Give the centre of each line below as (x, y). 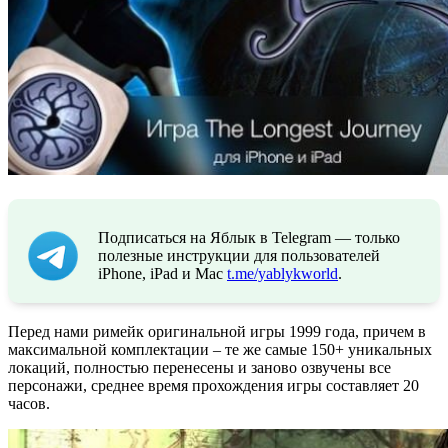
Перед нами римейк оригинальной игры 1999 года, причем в (217, 331)
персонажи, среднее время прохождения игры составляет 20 (213, 385)
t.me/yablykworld (282, 273)
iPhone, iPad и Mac (162, 273)
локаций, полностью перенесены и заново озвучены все (199, 367)
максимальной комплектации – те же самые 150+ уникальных (220, 349)
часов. (29, 403)
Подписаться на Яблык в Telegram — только (249, 237)
